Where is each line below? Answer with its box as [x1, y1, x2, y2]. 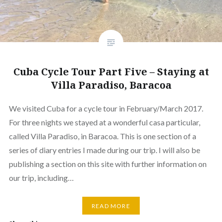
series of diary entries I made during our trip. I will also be [8, 145, 200, 155]
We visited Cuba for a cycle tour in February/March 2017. [8, 104, 203, 113]
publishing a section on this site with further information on [8, 159, 207, 169]
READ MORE [92, 202, 130, 210]
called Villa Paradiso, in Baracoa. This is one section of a [8, 131, 196, 141]
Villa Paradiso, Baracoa [51, 78, 171, 92]
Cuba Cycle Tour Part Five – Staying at [13, 65, 209, 79]
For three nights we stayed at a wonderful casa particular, [8, 117, 200, 127]
